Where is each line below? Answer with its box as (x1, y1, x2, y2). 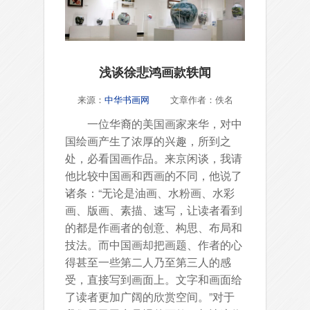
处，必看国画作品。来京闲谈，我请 (65, 149, 242, 166)
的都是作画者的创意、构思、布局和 (65, 219, 242, 235)
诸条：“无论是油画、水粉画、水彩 (65, 184, 235, 201)
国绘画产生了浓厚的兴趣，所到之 (65, 132, 231, 149)
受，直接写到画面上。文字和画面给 (65, 271, 242, 287)
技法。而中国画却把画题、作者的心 (65, 236, 242, 253)
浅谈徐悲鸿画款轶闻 (99, 63, 211, 80)
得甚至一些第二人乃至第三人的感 (65, 253, 231, 270)
